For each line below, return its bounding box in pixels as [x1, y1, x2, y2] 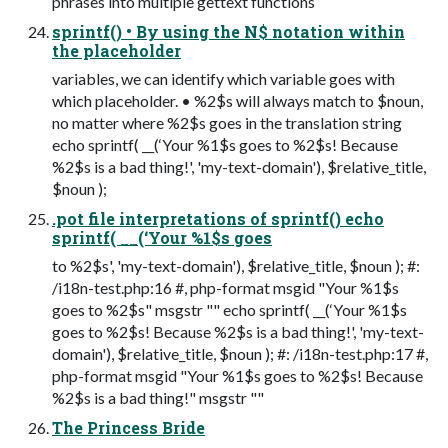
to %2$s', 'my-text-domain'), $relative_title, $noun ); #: [52, 256, 420, 276]
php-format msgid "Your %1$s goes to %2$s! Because [52, 366, 423, 386]
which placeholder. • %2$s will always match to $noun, [52, 91, 423, 111]
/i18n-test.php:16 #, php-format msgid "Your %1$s [52, 278, 399, 298]
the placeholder [52, 40, 181, 62]
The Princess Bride [52, 417, 205, 439]
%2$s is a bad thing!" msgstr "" [52, 388, 264, 408]
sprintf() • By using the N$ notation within [52, 21, 405, 43]
